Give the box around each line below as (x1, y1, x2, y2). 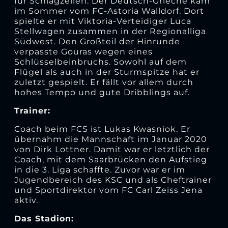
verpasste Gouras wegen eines (14, 46, 153, 56)
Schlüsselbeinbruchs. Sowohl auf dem (14, 56, 187, 67)
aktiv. (14, 195, 38, 205)
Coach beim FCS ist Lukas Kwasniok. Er (14, 124, 190, 134)
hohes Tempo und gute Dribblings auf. (14, 87, 190, 97)
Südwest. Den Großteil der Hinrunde (14, 36, 180, 46)
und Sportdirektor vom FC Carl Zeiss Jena (14, 185, 203, 195)
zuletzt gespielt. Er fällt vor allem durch (14, 77, 193, 87)
